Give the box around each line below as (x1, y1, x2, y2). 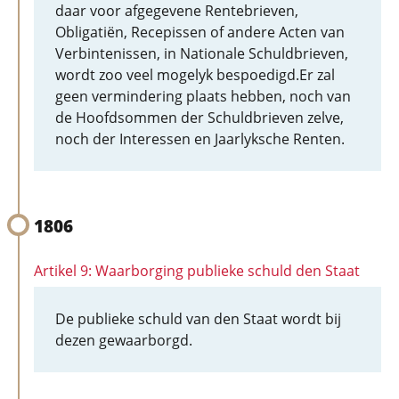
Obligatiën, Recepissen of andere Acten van (55, 22, 345, 42)
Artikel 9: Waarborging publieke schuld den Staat (34, 261, 360, 281)
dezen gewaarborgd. (55, 330, 192, 350)
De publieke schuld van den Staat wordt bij (55, 309, 341, 329)
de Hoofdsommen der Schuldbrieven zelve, (55, 108, 344, 127)
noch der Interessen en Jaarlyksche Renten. (55, 129, 345, 149)
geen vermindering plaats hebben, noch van (55, 86, 351, 106)
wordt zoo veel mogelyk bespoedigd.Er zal (55, 65, 335, 85)
